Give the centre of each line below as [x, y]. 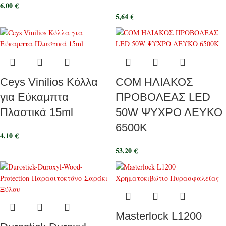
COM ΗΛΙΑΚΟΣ [154, 82]
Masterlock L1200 [159, 216]
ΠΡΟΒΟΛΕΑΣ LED [163, 97]
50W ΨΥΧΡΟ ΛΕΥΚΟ [169, 112]
